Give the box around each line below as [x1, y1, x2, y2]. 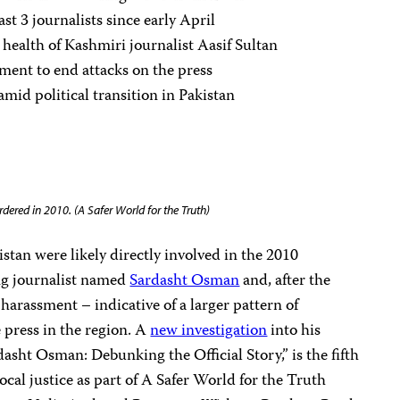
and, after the [239, 268, 331, 295]
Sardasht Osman [129, 268, 240, 295]
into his [267, 318, 321, 345]
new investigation [150, 318, 268, 345]
